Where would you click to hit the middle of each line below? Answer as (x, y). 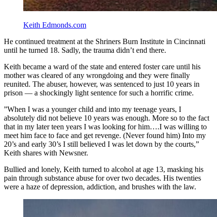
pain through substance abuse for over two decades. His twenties (102, 178)
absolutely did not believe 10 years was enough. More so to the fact (107, 118)
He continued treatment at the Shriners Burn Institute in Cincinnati (105, 42)
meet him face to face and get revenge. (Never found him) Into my (105, 136)
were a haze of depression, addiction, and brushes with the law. (100, 187)
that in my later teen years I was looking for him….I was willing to (105, 127)
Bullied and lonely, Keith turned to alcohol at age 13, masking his (104, 170)
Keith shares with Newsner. (46, 153)
